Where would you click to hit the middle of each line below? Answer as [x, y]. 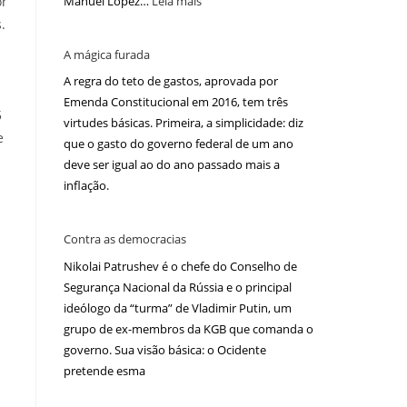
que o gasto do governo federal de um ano [179, 144]
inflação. [86, 186]
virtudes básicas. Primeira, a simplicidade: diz [184, 123]
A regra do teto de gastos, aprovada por [171, 81]
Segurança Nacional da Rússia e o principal [178, 287]
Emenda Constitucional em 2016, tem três [176, 102]
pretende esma [104, 370]
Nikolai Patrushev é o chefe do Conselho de [180, 266]
